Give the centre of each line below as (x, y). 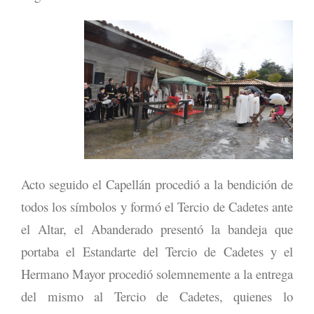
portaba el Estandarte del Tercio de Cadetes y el (157, 251)
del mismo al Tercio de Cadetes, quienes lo (157, 296)
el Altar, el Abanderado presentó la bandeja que (157, 228)
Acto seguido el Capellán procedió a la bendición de (157, 184)
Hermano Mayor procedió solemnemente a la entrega (157, 273)
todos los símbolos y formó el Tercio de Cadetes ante (157, 206)
